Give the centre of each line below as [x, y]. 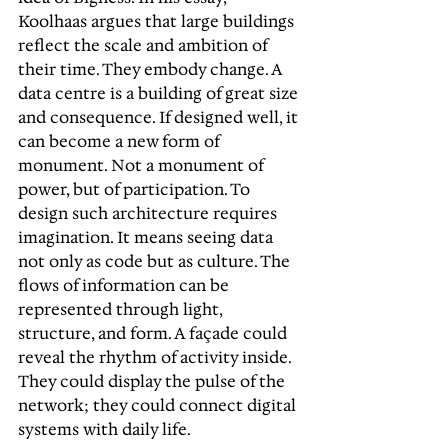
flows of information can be [125, 285]
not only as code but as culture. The [156, 261]
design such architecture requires [149, 213]
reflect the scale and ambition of [144, 45]
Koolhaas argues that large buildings [158, 21]
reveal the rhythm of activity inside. [156, 357]
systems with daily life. [104, 429]
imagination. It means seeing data [147, 237]
